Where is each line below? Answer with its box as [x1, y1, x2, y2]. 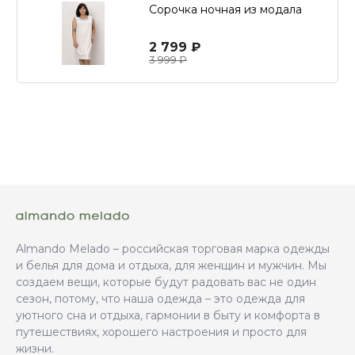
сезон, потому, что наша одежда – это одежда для [16, 292, 305, 307]
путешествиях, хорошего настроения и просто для [16, 325, 307, 340]
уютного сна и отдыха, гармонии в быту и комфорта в [16, 308, 320, 323]
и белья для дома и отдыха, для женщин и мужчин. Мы [16, 258, 326, 273]
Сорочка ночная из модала [148, 2, 302, 17]
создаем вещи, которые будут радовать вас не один [16, 275, 316, 290]
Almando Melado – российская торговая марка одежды [16, 242, 330, 257]
